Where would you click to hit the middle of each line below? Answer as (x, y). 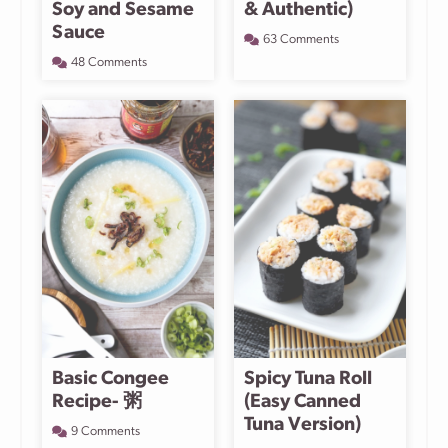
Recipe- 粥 (97, 402)
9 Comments (105, 431)
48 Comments (109, 62)
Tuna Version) (302, 425)
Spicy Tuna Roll (308, 379)
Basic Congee (110, 379)
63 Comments (301, 39)
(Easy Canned (302, 402)
